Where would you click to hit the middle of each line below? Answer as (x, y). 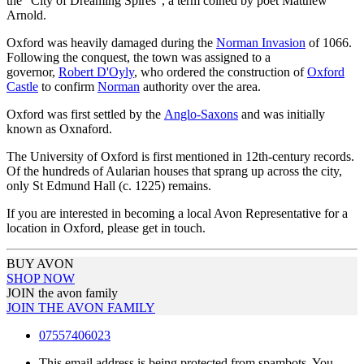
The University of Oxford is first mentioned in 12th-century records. (180, 156)
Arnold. (26, 15)
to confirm (68, 86)
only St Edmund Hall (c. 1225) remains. (109, 185)
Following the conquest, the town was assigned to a (139, 57)
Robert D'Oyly (96, 71)
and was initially (282, 114)
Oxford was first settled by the (85, 114)
